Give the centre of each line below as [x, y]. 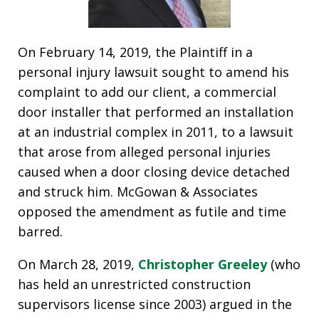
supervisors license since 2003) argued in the [155, 304]
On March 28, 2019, [78, 264]
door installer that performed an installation [156, 111]
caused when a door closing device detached [154, 171]
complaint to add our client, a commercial [147, 91]
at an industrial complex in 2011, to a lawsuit [156, 131]
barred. [40, 231]
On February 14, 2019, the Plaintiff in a [135, 52]
